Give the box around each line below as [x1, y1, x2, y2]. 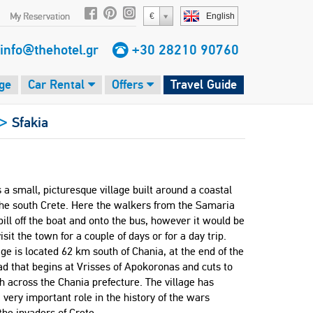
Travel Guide [170, 76, 237, 92]
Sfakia [12, 113, 48, 131]
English [206, 11, 235, 21]
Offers [112, 76, 147, 92]
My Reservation [10, 10, 70, 22]
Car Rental [28, 76, 88, 92]
